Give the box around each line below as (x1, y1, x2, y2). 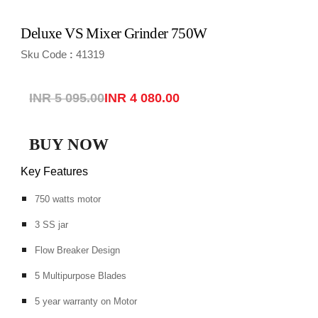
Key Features (21, 165, 89, 177)
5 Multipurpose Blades (35, 270, 127, 281)
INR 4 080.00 (104, 91, 180, 106)
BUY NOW (29, 135, 109, 153)
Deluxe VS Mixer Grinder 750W (21, 25, 207, 43)
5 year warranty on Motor (35, 295, 138, 307)
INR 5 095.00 (29, 91, 105, 106)
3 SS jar (35, 219, 69, 230)
